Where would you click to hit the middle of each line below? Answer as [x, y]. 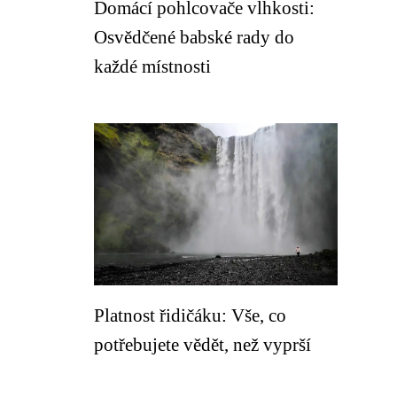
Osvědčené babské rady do [194, 37]
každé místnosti [152, 66]
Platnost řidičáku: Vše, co [190, 315]
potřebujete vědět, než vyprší [202, 344]
